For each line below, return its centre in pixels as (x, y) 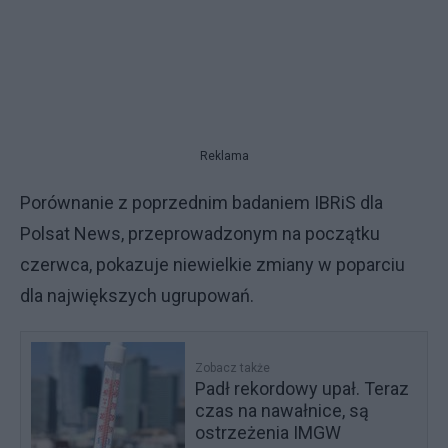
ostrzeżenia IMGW (268, 432)
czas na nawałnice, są (282, 410)
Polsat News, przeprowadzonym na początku (200, 233)
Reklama (224, 155)
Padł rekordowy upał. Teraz (302, 388)
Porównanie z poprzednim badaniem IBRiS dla (201, 202)
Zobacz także (233, 367)
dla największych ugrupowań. (143, 295)
